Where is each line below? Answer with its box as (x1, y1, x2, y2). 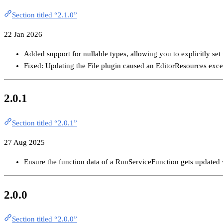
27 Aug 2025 (4, 138, 45, 146)
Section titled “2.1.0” (12, 10, 77, 19)
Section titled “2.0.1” (12, 119, 77, 127)
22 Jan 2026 (4, 30, 42, 38)
